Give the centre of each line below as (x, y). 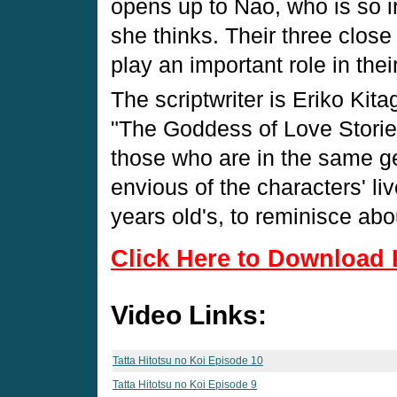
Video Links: (189, 315)
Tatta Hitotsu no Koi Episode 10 (188, 360)
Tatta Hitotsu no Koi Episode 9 (185, 384)
